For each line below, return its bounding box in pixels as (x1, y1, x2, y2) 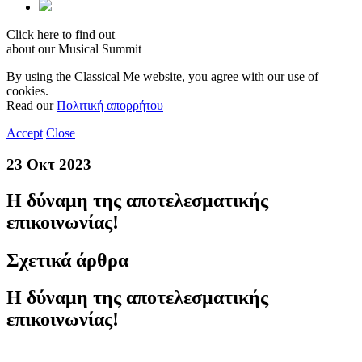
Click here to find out (6, 27, 115, 41)
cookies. (6, 84, 48, 98)
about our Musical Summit (6, 42, 141, 56)
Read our (6, 99, 57, 112)
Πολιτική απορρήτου (57, 99, 163, 112)
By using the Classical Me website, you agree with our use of (6, 69, 318, 83)
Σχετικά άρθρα (6, 249, 128, 271)
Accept (6, 126, 43, 140)
